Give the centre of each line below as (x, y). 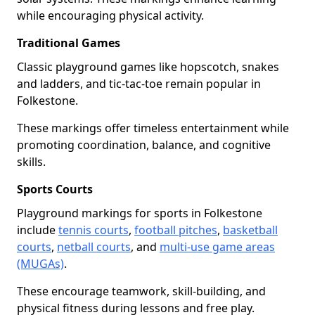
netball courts (94, 247)
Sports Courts (55, 189)
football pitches (176, 230)
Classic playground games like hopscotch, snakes (148, 67)
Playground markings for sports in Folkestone (140, 213)
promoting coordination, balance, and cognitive (144, 145)
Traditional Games (69, 43)
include (38, 230)
